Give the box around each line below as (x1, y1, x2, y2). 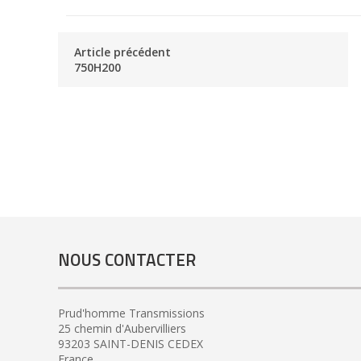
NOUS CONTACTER (58, 247, 196, 273)
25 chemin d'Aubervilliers (58, 320, 186, 336)
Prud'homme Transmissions (58, 305, 205, 321)
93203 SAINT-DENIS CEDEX (58, 335, 203, 351)
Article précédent (74, 44, 171, 60)
